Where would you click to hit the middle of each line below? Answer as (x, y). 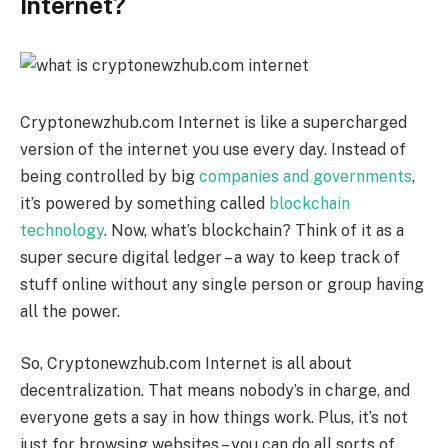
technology (62, 231)
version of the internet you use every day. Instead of (213, 150)
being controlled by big (109, 177)
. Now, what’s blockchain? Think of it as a (254, 231)
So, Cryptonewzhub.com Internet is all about (186, 363)
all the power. (70, 312)
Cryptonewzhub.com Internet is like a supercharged (213, 123)
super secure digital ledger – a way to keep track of (210, 258)
